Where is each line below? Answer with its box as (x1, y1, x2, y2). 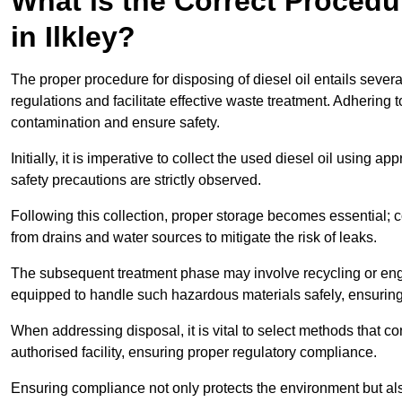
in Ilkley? (11, 21, 135, 54)
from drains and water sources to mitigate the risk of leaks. (11, 230, 377, 246)
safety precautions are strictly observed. (11, 172, 261, 188)
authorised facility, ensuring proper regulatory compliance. (11, 345, 377, 361)
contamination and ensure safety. (11, 115, 220, 131)
